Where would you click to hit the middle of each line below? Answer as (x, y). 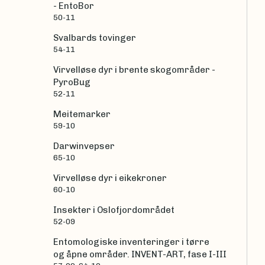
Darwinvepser (84, 146)
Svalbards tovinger (95, 38)
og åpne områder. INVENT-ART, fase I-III (140, 255)
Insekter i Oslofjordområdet (114, 210)
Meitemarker (82, 114)
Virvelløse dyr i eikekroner (110, 178)
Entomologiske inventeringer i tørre (131, 242)
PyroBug (72, 83)
